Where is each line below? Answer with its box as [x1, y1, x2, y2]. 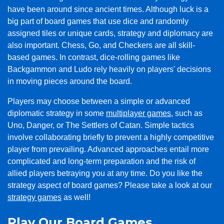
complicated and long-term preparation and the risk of [7, 156, 195, 165]
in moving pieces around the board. [7, 76, 132, 85]
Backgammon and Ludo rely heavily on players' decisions [7, 64, 211, 73]
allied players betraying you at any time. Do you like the [7, 168, 202, 177]
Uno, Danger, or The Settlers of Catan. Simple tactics [7, 120, 194, 129]
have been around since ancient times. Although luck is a [7, 4, 208, 13]
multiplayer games [106, 108, 171, 117]
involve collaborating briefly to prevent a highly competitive [7, 132, 214, 141]
